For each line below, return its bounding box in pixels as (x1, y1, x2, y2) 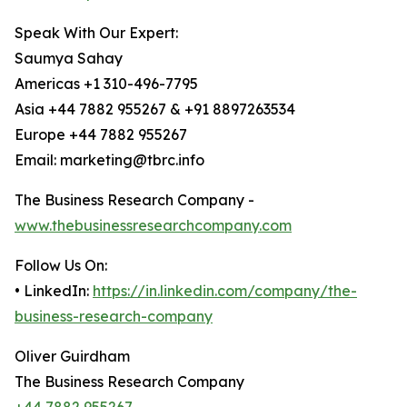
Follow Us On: (15, 256, 107, 275)
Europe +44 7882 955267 (15, 125, 187, 144)
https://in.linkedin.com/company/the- (93, 282, 357, 301)
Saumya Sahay (15, 49, 123, 68)
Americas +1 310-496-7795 (15, 74, 198, 94)
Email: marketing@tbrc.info (15, 151, 204, 170)
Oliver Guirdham (15, 347, 130, 366)
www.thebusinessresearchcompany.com (15, 216, 292, 235)
